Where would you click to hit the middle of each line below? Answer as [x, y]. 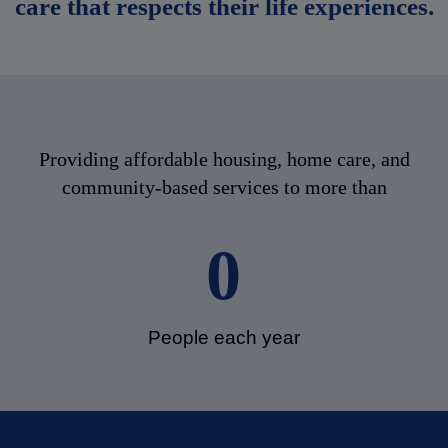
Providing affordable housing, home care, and [224, 159]
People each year [224, 337]
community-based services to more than [224, 187]
